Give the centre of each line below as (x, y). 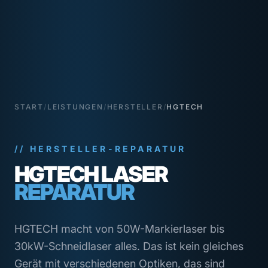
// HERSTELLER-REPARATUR (100, 149)
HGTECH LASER (91, 174)
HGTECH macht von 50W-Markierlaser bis (119, 229)
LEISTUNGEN (75, 107)
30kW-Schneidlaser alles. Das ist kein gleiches (129, 246)
